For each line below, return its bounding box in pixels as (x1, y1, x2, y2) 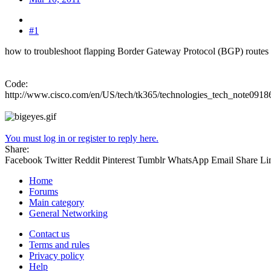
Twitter (45, 154, 72, 165)
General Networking (29, 207, 108, 218)
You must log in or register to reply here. (5, 132, 158, 143)
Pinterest (102, 154, 135, 165)
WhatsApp (168, 154, 209, 165)
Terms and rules (29, 239, 90, 250)
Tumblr (137, 154, 165, 165)
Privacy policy (29, 250, 84, 261)
